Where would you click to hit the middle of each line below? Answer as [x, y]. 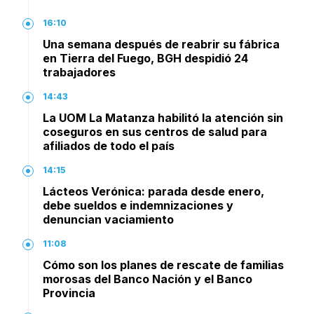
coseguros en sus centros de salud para [155, 132]
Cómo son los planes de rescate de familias [163, 265]
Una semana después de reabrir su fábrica [161, 45]
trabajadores [79, 73]
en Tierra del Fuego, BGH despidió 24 [145, 59]
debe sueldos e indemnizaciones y [138, 206]
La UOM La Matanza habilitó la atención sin [163, 118]
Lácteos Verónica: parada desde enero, [153, 192]
